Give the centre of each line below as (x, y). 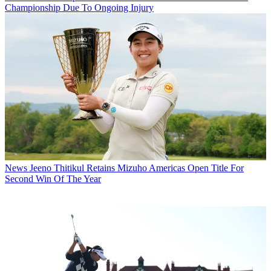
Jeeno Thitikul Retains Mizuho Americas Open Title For (137, 168)
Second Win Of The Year (53, 179)
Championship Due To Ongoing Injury (79, 8)
